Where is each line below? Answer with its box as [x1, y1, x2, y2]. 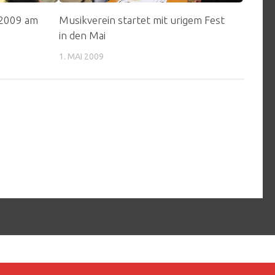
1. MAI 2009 [59, 51, 104, 61]
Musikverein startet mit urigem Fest [59, 14, 225, 26]
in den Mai [59, 29, 106, 41]
